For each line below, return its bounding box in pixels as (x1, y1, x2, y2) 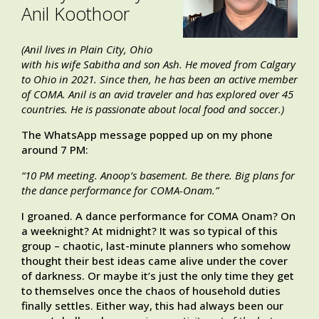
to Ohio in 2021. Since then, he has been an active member (21, 72, 298, 87)
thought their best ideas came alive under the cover (21, 253, 288, 268)
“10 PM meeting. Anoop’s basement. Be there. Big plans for (21, 168, 295, 183)
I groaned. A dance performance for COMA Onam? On (21, 209, 296, 224)
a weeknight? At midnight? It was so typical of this (21, 224, 278, 239)
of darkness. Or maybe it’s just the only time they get (21, 268, 294, 283)
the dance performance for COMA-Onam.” (21, 183, 219, 198)
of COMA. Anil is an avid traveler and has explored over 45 (21, 87, 293, 102)
